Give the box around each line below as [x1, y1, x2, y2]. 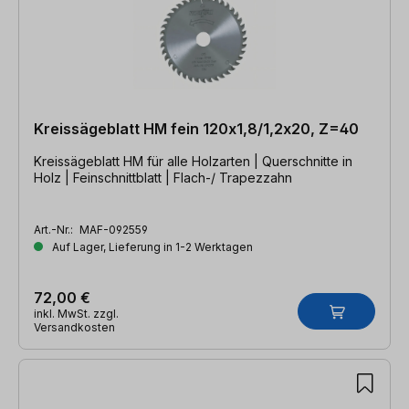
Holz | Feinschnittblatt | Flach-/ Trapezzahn [34, 169, 292, 185]
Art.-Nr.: [34, 222, 76, 236]
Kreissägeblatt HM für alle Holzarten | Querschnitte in [34, 152, 262, 169]
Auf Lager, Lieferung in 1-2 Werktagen [49, 239, 253, 254]
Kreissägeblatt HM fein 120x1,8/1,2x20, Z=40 [34, 119, 359, 138]
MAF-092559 [79, 222, 148, 236]
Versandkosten [34, 320, 115, 334]
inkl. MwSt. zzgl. [34, 306, 119, 320]
